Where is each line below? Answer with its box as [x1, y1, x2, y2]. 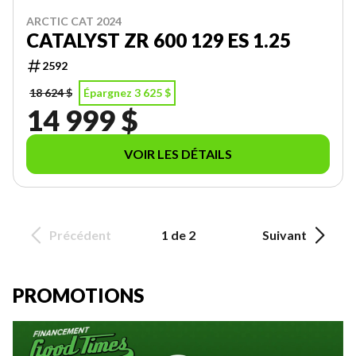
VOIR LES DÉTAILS [124, 146, 232, 161]
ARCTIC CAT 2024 [26, 14, 122, 28]
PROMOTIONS [13, 284, 144, 307]
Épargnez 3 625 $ [83, 86, 171, 99]
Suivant [262, 227, 307, 242]
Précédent [49, 227, 111, 242]
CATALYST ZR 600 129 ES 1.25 [26, 29, 291, 52]
